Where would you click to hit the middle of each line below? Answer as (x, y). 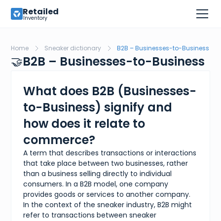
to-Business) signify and (98, 107)
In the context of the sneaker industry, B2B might (108, 205)
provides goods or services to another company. (107, 194)
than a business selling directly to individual (98, 174)
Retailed (41, 11)
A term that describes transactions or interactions (110, 153)
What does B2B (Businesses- (110, 91)
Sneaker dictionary (73, 48)
